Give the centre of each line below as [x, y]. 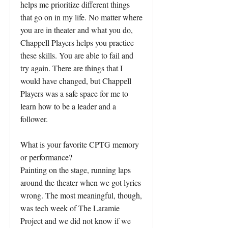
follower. [34, 119]
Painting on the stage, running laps [76, 170]
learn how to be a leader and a [68, 106]
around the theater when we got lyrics [81, 182]
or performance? [46, 157]
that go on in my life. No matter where [81, 17]
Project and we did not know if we [76, 221]
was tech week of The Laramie [70, 208]
